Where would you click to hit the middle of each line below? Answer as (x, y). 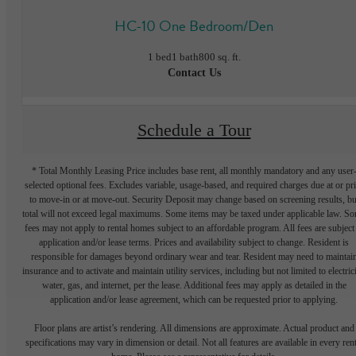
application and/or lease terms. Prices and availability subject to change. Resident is (194, 243)
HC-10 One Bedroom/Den (194, 25)
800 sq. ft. (219, 57)
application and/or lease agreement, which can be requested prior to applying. (194, 300)
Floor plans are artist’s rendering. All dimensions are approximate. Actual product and (194, 329)
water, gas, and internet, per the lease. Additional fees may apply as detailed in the (194, 286)
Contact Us (194, 73)
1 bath (185, 57)
